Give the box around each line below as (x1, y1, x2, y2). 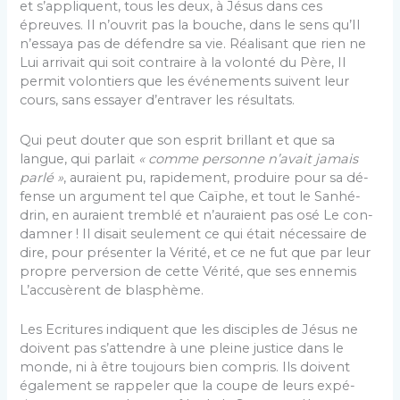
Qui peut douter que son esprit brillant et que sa (20, 131, 336, 148)
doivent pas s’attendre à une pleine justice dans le (20, 340, 345, 357)
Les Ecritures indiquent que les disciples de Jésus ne (20, 321, 359, 338)
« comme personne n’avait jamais (138, 150, 359, 167)
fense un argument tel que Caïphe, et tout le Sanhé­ (20, 187, 362, 204)
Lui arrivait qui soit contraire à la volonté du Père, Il (20, 54, 346, 71)
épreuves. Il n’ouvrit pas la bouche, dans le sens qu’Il (20, 17, 361, 34)
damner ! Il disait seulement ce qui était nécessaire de (20, 225, 368, 242)
